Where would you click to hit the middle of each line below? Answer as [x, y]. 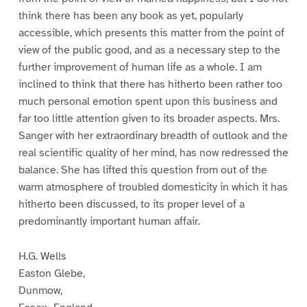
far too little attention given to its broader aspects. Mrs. [149, 119]
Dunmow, [40, 290]
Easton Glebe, [51, 273]
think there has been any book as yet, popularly [131, 16]
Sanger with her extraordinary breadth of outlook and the [153, 136]
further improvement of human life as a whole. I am [140, 67]
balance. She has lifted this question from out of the [143, 170]
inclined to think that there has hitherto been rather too [150, 85]
